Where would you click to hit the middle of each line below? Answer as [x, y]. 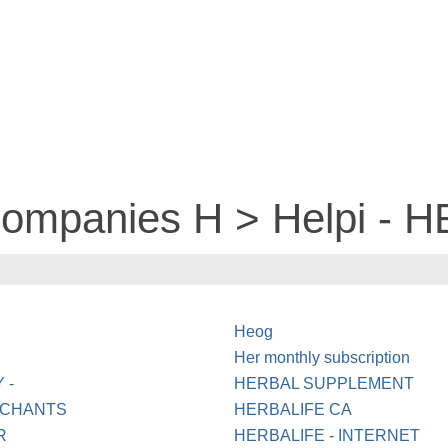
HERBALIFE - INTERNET [327, 436]
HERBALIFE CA [293, 410]
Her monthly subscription [322, 358]
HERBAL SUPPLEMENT [324, 384]
